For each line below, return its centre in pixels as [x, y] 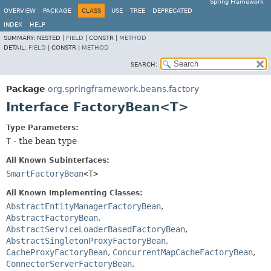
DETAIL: [16, 47]
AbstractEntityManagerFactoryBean [83, 206]
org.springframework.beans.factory [123, 89]
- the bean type [44, 141]
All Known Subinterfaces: [58, 160]
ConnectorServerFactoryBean [69, 264]
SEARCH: [144, 64]
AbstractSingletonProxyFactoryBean [86, 241]
